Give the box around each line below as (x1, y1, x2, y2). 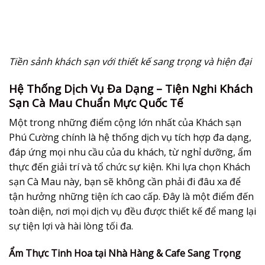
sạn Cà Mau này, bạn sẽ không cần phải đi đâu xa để (9, 175, 241, 189)
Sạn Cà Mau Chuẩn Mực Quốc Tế (9, 95, 183, 111)
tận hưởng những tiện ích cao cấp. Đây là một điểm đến (9, 190, 254, 203)
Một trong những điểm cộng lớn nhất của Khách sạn (9, 116, 241, 130)
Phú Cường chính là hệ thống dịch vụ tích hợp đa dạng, (9, 131, 251, 144)
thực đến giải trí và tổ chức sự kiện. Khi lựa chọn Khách (9, 160, 250, 174)
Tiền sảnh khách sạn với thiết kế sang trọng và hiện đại (9, 54, 251, 68)
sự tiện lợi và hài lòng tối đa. (9, 219, 133, 233)
